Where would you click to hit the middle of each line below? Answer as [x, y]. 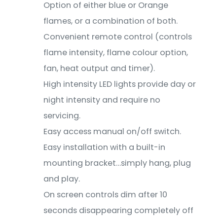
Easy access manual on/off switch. [112, 131]
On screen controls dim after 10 [105, 195]
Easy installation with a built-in [104, 147]
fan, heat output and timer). [99, 68]
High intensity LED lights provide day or [120, 84]
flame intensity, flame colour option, [116, 53]
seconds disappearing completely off [118, 210]
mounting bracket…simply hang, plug [117, 163]
